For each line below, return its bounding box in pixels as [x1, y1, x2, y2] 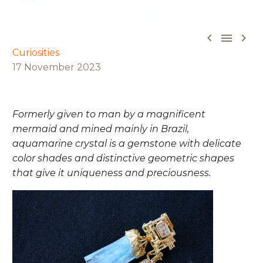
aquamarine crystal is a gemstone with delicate [12, 137, 241, 149]
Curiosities [12, 46, 59, 58]
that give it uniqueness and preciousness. [12, 167, 211, 178]
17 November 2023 [12, 61, 101, 73]
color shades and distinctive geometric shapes [12, 152, 234, 164]
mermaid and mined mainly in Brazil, [12, 123, 189, 134]
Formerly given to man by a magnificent [12, 108, 205, 120]
